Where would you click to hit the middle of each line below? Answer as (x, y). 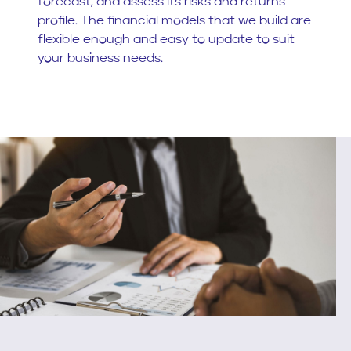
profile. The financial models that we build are (174, 21)
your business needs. (100, 58)
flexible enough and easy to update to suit (166, 40)
